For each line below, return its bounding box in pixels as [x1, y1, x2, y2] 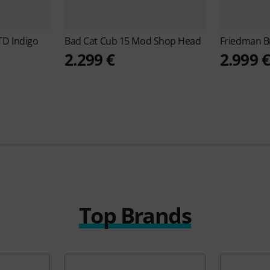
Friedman [219, 34, 263, 48]
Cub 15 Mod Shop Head [99, 34, 201, 48]
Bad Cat [64, 34, 100, 48]
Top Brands [79, 201, 191, 231]
